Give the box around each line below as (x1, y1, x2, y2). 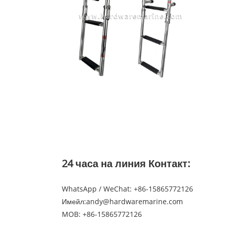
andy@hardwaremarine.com (86, 197, 183, 207)
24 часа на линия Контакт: (62, 157, 190, 171)
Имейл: (62, 197, 86, 207)
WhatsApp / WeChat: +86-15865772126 (62, 184, 193, 194)
